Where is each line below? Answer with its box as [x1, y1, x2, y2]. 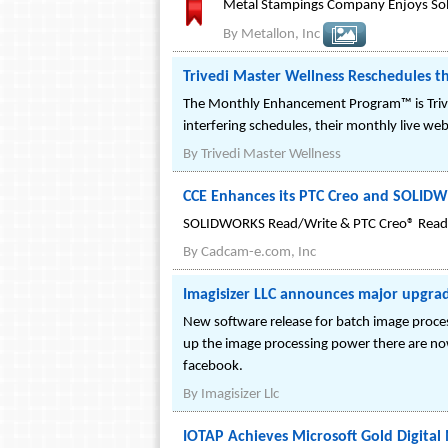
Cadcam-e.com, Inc [201, 245, 316, 261]
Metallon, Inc [241, 27, 320, 43]
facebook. [183, 359, 243, 375]
